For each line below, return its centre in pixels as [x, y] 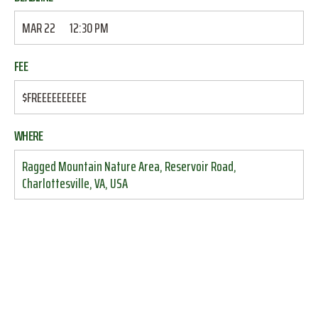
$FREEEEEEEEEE [54, 97]
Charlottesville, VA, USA [75, 183]
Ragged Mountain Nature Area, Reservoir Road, [129, 166]
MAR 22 [39, 28]
